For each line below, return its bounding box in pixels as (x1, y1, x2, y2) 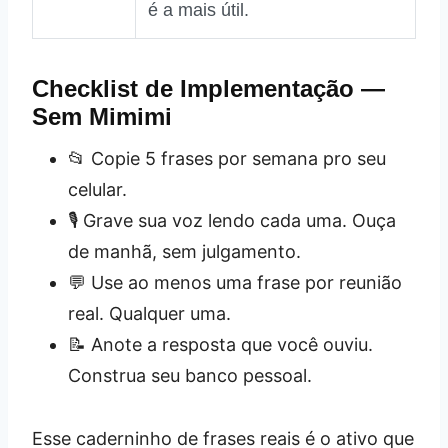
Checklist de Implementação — (32, 75, 385, 103)
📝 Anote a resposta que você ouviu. (68, 334, 373, 356)
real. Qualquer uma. (68, 303, 231, 325)
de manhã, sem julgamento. (68, 241, 301, 263)
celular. (68, 179, 127, 201)
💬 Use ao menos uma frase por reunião (68, 272, 402, 294)
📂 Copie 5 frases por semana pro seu (68, 148, 386, 170)
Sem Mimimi (32, 103, 172, 131)
